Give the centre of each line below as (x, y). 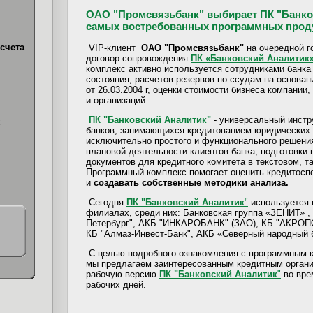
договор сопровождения (138, 58)
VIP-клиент (114, 48)
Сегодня (106, 202)
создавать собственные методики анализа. (191, 182)
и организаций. (117, 100)
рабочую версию (123, 274)
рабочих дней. (116, 284)
